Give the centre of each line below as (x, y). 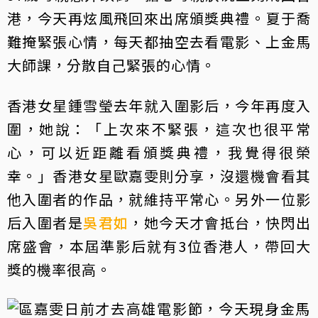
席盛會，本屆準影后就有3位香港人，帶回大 (159, 246)
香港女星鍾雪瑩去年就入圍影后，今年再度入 (159, 105)
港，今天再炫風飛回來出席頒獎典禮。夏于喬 (159, 18)
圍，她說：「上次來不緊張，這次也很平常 (159, 129)
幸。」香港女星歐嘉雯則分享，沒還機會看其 (159, 176)
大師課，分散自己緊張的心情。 (111, 65)
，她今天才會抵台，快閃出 (220, 223)
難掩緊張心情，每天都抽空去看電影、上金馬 (159, 42)
